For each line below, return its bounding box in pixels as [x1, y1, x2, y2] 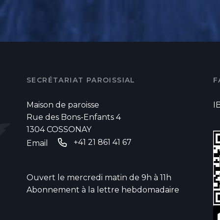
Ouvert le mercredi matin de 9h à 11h [27, 172, 171, 182]
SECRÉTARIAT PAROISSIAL [27, 75, 136, 84]
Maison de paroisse [27, 100, 99, 110]
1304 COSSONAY [27, 124, 91, 134]
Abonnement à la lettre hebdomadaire [27, 185, 179, 194]
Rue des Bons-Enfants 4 [27, 112, 121, 122]
